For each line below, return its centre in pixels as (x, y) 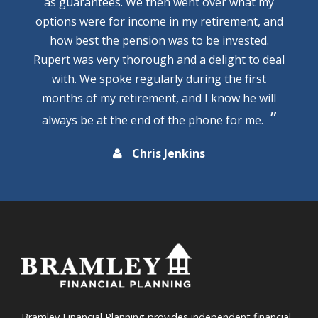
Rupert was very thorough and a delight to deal (159, 60)
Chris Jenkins (167, 154)
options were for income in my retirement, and (159, 22)
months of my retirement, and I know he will (159, 98)
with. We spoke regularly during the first (159, 79)
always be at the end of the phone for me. (153, 120)
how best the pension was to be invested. (159, 41)
